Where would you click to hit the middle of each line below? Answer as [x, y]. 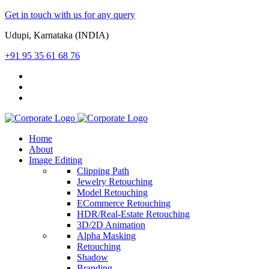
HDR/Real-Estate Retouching [133, 214]
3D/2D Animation [111, 225]
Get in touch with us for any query [70, 15]
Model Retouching [112, 192]
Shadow [92, 257]
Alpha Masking [106, 236]
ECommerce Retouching [124, 203]
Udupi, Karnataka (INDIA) [57, 35]
